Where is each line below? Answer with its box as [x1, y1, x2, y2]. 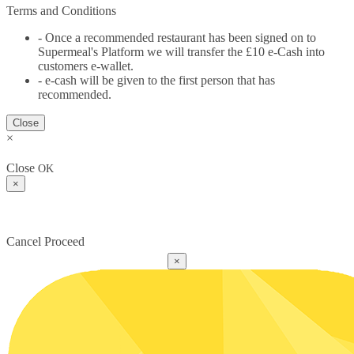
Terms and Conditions [6, 3, 116, 17]
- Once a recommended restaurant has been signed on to [38, 30, 316, 44]
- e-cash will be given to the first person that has [38, 73, 275, 87]
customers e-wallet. [38, 58, 134, 73]
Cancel [6, 235, 41, 249]
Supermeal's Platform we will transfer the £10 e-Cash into [38, 44, 325, 58]
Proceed [44, 235, 85, 249]
